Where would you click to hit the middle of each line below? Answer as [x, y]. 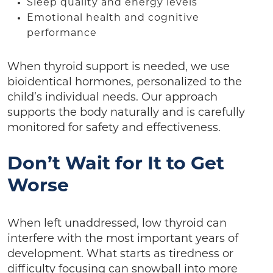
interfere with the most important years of [123, 239]
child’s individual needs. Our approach [112, 97]
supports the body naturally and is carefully [126, 113]
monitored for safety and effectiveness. [115, 128]
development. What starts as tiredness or [120, 254]
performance [63, 33]
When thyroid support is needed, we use [119, 67]
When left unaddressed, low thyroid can [117, 224]
